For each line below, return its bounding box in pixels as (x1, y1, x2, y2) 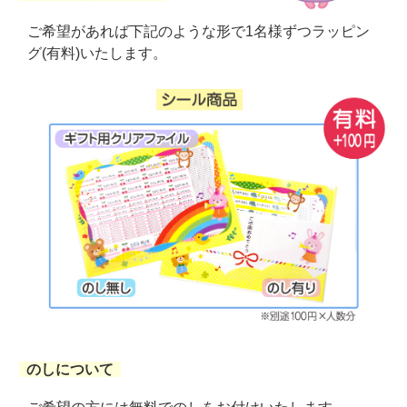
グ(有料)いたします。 (26, 45, 167, 61)
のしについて (25, 362, 114, 378)
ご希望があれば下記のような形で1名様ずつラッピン (26, 23, 370, 39)
